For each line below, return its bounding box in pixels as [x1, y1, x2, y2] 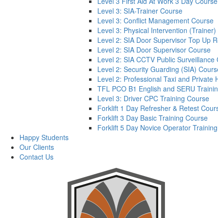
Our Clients [19, 142, 54, 152]
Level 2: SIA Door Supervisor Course [97, 45, 211, 54]
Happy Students [19, 132, 69, 142]
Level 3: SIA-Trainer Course [97, 6, 182, 16]
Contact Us [19, 152, 54, 162]
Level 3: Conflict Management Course [97, 16, 214, 25]
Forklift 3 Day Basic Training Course [97, 113, 208, 123]
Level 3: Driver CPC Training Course [97, 93, 209, 103]
